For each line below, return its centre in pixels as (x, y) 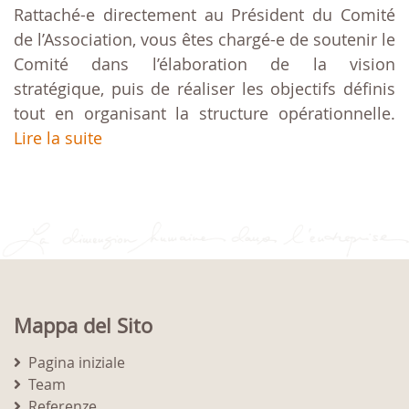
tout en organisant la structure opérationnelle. (204, 114)
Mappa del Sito (83, 326)
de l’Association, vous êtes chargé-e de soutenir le (204, 40)
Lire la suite (58, 138)
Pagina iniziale (77, 363)
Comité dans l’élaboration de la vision (204, 64)
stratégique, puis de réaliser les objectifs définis (204, 89)
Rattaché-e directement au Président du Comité (204, 15)
